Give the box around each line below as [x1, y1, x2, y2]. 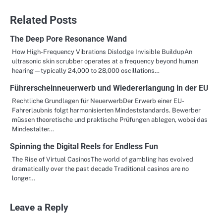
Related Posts [10, 13, 77, 27]
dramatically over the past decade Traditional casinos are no [12, 165, 189, 173]
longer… [12, 174, 35, 182]
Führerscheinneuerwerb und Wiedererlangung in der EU [10, 83, 209, 93]
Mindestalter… [12, 125, 54, 133]
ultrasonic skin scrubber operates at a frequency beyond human [12, 57, 198, 65]
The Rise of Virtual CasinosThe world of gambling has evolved [12, 156, 193, 164]
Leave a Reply [10, 202, 68, 214]
